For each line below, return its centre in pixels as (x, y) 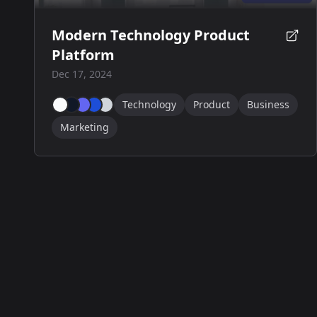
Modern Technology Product (151, 35)
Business (268, 104)
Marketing (85, 127)
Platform (83, 55)
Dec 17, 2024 (82, 74)
